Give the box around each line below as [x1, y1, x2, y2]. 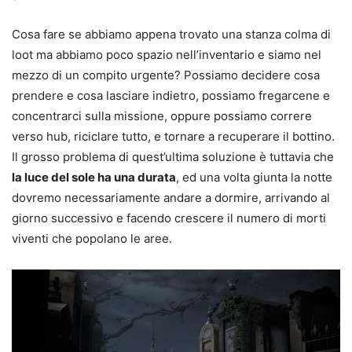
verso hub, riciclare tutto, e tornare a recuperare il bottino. [12, 129, 335, 145]
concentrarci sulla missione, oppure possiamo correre [12, 108, 312, 124]
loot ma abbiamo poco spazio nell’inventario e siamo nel [12, 47, 321, 63]
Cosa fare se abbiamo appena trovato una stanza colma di [12, 27, 331, 42]
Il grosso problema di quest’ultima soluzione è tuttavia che [12, 149, 334, 165]
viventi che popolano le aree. [12, 231, 172, 247]
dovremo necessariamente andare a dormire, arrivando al [12, 190, 330, 206]
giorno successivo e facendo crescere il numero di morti [12, 211, 326, 226]
